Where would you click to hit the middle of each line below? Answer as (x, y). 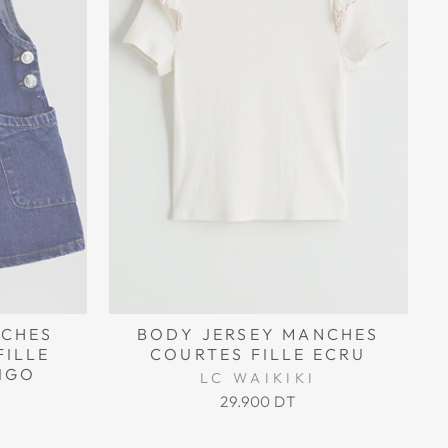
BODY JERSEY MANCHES (258, 334)
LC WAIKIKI (258, 378)
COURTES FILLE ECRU (258, 354)
